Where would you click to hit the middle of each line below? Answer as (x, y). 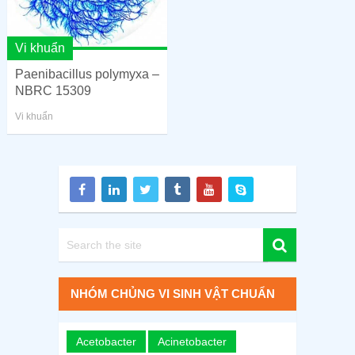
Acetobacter (106, 341)
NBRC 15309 (53, 90)
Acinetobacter (192, 341)
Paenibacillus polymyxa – (87, 74)
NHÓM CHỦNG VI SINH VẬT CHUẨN (172, 293)
